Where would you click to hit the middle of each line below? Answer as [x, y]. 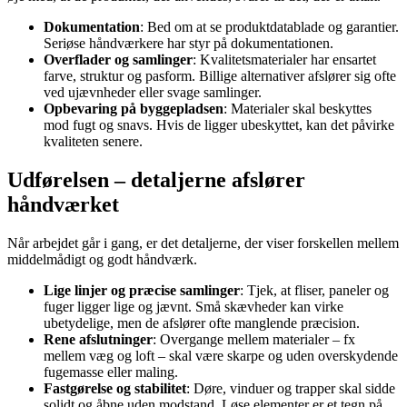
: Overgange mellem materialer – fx [254, 340]
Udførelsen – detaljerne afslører [156, 180]
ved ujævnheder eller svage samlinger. [153, 93]
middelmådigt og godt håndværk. [102, 260]
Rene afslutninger [98, 340]
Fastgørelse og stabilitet [115, 389]
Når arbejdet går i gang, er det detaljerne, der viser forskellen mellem [203, 243]
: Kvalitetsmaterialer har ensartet [284, 60]
